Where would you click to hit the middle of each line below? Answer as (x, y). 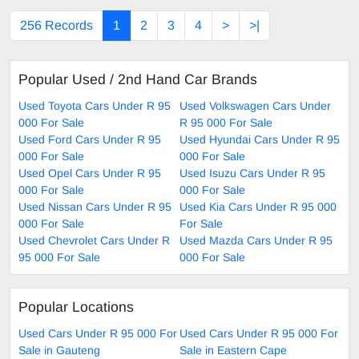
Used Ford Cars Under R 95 (90, 140)
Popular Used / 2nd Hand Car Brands (138, 80)
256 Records (56, 26)
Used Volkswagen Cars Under (255, 106)
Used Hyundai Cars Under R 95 (260, 140)
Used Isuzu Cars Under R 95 (252, 173)
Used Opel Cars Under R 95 (90, 173)
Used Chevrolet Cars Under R (94, 241)
